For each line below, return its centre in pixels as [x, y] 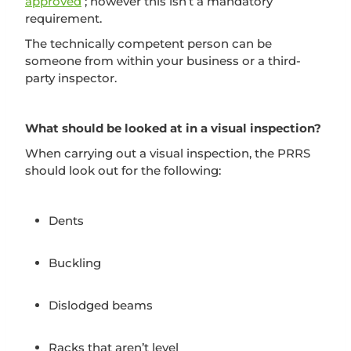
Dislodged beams [101, 305]
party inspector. [71, 78]
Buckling [75, 262]
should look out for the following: [123, 170]
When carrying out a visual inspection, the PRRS [168, 153]
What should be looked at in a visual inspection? [173, 128]
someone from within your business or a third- [163, 60]
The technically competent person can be [148, 43]
